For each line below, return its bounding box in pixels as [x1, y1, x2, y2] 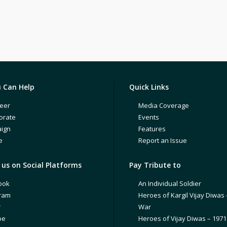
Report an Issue [138, 136, 187, 145]
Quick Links [129, 82, 169, 92]
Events [138, 112, 159, 122]
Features [138, 124, 166, 133]
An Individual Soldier [138, 179, 201, 188]
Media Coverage [138, 101, 189, 110]
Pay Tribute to [129, 160, 181, 170]
